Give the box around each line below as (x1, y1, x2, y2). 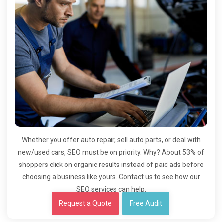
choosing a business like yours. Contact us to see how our (22, 173, 200, 181)
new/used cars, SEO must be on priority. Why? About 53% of (18, 148, 204, 156)
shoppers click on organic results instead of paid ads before (18, 161, 204, 168)
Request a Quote (58, 199, 111, 207)
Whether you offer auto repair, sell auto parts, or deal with (21, 136, 201, 144)
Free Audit (129, 199, 162, 207)
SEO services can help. (76, 185, 146, 193)
